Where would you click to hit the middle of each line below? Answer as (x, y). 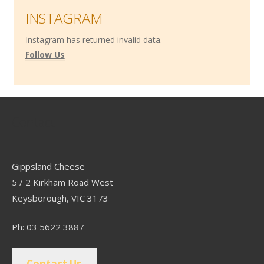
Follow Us (45, 55)
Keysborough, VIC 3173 (60, 198)
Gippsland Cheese (48, 166)
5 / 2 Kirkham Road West (62, 182)
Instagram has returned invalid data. (93, 40)
